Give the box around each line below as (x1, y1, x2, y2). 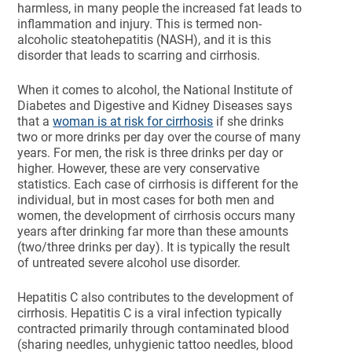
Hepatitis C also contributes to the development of (17, 290, 295, 305)
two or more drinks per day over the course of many (17, 130, 302, 145)
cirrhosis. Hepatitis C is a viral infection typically (17, 306, 283, 321)
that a (17, 114, 53, 129)
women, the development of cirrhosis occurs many (17, 208, 296, 223)
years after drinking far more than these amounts (17, 224, 289, 239)
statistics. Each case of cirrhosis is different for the (17, 177, 299, 192)
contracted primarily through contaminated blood (17, 321, 290, 336)
